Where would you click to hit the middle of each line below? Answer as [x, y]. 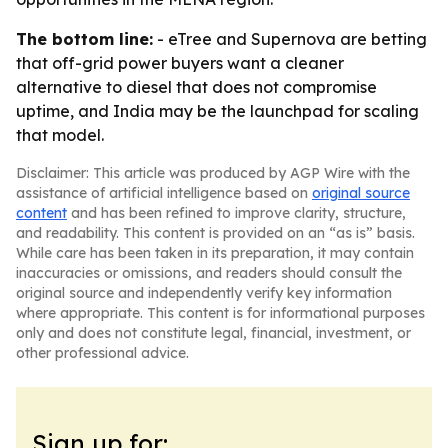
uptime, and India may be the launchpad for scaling [217, 111]
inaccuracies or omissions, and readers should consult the [209, 273]
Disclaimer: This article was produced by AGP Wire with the [213, 173]
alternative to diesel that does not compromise [196, 87]
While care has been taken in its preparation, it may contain [215, 253]
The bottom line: [84, 39]
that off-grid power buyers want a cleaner [180, 63]
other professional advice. [102, 353]
